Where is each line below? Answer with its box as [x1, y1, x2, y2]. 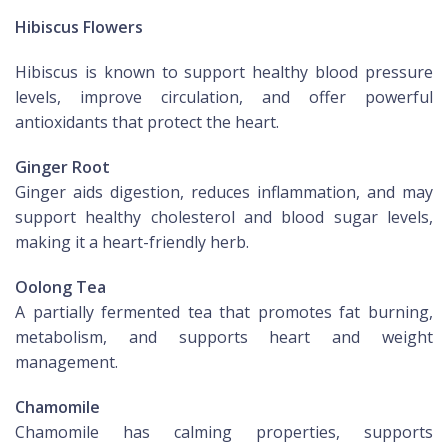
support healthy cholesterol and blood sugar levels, [15, 206, 433, 229]
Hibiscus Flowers [15, 16, 143, 39]
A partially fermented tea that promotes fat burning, [15, 301, 433, 324]
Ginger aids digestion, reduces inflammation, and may [15, 181, 433, 204]
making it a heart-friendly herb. [15, 231, 249, 254]
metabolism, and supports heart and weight [15, 326, 433, 349]
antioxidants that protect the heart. [15, 111, 279, 134]
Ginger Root [15, 156, 110, 179]
